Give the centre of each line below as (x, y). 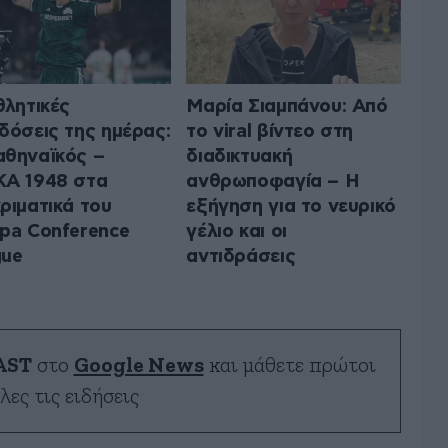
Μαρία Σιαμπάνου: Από (287, 106)
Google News (138, 365)
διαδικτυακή (239, 156)
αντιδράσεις (241, 256)
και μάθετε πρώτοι (289, 365)
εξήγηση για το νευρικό (291, 206)
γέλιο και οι (236, 231)
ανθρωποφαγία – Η (273, 181)
